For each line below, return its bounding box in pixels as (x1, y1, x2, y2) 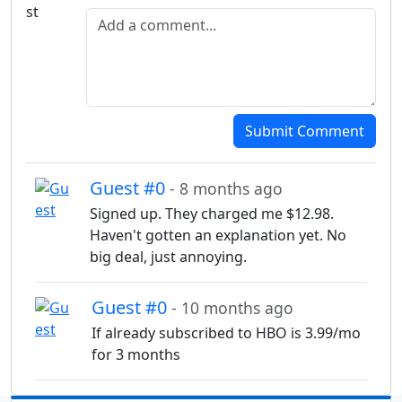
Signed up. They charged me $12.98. (90, 204, 334, 224)
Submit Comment (245, 121, 364, 142)
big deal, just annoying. (90, 247, 247, 267)
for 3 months (91, 345, 180, 365)
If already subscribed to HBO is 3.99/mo (91, 323, 361, 344)
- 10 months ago (170, 297, 293, 319)
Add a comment (84, 4, 193, 25)
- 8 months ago (170, 178, 283, 200)
